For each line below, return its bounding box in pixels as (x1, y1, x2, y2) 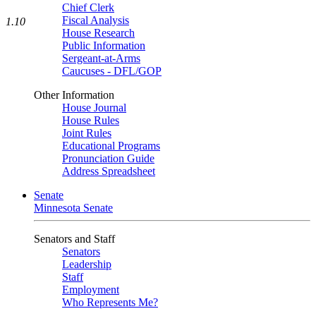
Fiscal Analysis (62, 14, 129, 26)
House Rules (62, 114, 119, 126)
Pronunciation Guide (62, 152, 154, 164)
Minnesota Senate (34, 202, 113, 214)
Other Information (34, 89, 114, 101)
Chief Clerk (62, 1, 114, 13)
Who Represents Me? (62, 296, 158, 308)
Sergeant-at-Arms (62, 52, 140, 64)
